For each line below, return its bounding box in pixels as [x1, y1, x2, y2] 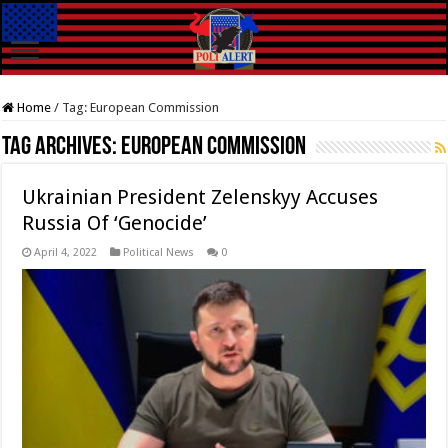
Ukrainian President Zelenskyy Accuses [22, 185, 379, 210]
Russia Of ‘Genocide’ [22, 211, 208, 236]
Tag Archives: [2, 134, 122, 162]
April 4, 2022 [34, 246, 98, 260]
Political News [123, 246, 195, 260]
